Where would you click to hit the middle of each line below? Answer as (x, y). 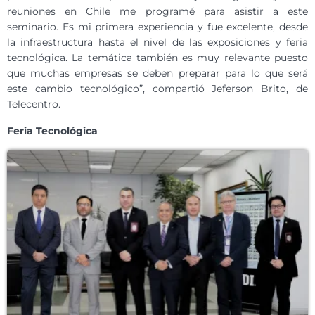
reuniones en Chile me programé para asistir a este (157, 11)
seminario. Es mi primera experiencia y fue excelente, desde (157, 26)
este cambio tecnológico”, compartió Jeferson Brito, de (157, 88)
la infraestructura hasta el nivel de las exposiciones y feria (157, 42)
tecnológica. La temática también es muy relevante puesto (157, 57)
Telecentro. (34, 104)
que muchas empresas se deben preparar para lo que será (157, 73)
